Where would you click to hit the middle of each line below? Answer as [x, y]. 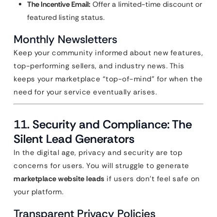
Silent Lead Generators [74, 139]
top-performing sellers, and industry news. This [99, 66]
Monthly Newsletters [65, 39]
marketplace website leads [59, 179]
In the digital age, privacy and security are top [98, 153]
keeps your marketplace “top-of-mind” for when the [108, 79]
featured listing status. [66, 17]
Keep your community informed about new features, [108, 53]
